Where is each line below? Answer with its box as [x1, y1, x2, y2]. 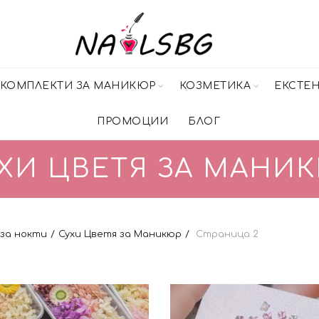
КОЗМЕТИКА [179, 80, 251, 91]
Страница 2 [193, 229, 258, 239]
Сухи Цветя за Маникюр [58, 229, 182, 239]
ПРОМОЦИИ [97, 116, 169, 127]
